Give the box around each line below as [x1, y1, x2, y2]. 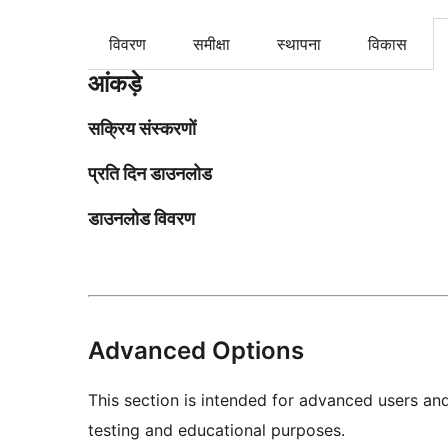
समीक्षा [193, 34, 230, 55]
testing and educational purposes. [88, 420, 345, 441]
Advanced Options [88, 336, 304, 366]
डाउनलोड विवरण [88, 208, 195, 230]
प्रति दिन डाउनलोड [88, 163, 212, 185]
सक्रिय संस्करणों [88, 118, 196, 140]
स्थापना [277, 34, 321, 55]
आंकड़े [88, 69, 142, 99]
